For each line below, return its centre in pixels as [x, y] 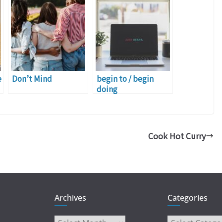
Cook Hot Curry [177, 136]
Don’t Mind [32, 79]
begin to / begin [125, 79]
